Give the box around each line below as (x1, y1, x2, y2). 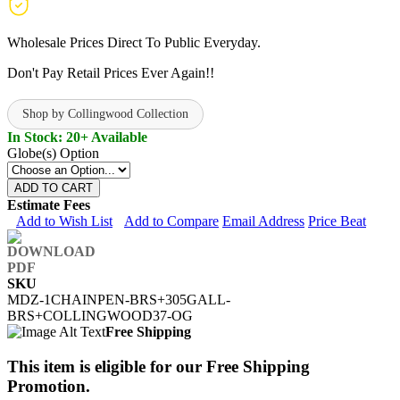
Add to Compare (124, 212, 219, 229)
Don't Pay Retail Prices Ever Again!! (7, 64, 214, 80)
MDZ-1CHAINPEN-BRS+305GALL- (7, 291, 230, 307)
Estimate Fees (7, 196, 90, 212)
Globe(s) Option (7, 145, 99, 161)
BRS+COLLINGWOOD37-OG (7, 307, 193, 323)
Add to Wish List (16, 212, 112, 229)
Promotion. (7, 376, 90, 396)
